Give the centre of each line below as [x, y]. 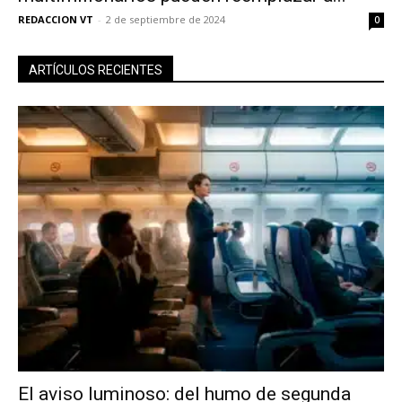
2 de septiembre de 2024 [166, 20]
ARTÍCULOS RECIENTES [96, 70]
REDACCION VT [56, 20]
